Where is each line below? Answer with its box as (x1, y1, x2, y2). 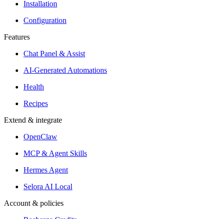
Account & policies (4, 199, 64, 208)
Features (4, 33, 30, 42)
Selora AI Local (23, 182, 72, 191)
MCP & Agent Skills (23, 149, 87, 158)
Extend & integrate (4, 116, 62, 125)
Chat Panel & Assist (23, 49, 85, 58)
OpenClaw (23, 132, 57, 141)
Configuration (23, 16, 66, 25)
